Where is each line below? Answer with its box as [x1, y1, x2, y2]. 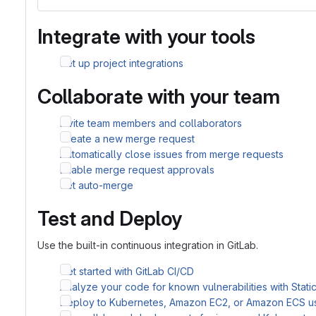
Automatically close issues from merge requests [60, 148, 284, 160]
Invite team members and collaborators [60, 117, 242, 129]
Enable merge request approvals [60, 164, 214, 176]
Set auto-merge [60, 179, 133, 191]
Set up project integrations [60, 57, 183, 69]
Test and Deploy [37, 207, 182, 231]
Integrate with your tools [37, 25, 255, 49]
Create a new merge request [60, 133, 195, 145]
